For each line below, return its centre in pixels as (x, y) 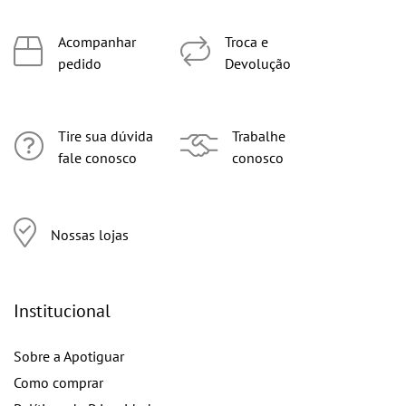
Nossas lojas (90, 234)
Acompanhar (97, 42)
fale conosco (97, 158)
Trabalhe (259, 136)
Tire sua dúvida (106, 136)
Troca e (246, 42)
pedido (80, 64)
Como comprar (58, 383)
